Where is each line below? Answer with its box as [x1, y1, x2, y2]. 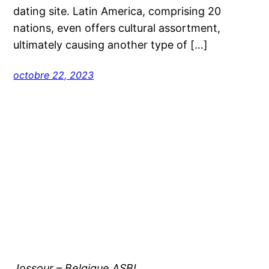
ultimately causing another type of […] [13, 38, 208, 51]
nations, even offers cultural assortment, [13, 21, 221, 34]
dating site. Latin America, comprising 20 [13, 4, 222, 17]
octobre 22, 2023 [13, 68, 94, 81]
